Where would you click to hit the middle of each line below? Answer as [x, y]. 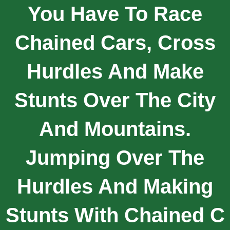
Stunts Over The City [115, 100]
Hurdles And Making [115, 186]
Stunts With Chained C [115, 215]
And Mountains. [115, 129]
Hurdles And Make [115, 71]
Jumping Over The [115, 157]
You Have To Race [115, 14]
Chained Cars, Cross [115, 42]
